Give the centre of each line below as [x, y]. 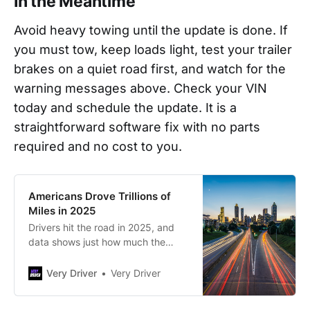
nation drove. [58, 257]
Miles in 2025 [62, 211]
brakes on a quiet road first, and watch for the [150, 69]
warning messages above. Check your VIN [140, 88]
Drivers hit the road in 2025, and [101, 228]
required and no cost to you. [98, 146]
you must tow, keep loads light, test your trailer [153, 49]
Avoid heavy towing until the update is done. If [151, 30]
